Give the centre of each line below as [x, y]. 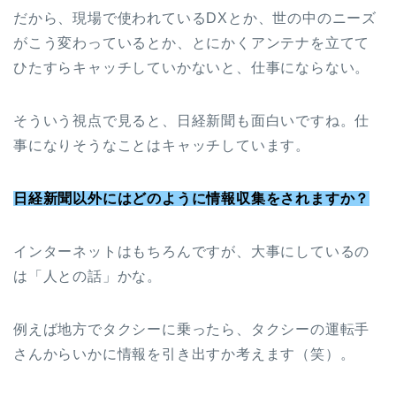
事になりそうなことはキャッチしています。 [162, 146]
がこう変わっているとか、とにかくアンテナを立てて [192, 43]
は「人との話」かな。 [88, 277]
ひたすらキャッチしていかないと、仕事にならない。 [192, 68]
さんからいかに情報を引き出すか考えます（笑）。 [184, 354]
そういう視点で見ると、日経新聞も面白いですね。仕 [192, 121]
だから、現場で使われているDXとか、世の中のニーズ [195, 19]
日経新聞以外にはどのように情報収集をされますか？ [192, 199]
